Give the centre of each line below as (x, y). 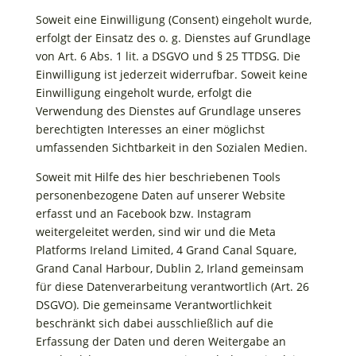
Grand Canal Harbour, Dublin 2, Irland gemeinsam (169, 268)
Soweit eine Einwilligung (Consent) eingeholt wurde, (173, 19)
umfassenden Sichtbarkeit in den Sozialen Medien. (171, 147)
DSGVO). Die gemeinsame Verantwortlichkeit (153, 305)
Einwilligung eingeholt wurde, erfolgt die (143, 93)
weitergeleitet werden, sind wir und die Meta (155, 232)
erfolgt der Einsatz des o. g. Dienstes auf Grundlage (173, 38)
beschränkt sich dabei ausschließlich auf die (154, 323)
